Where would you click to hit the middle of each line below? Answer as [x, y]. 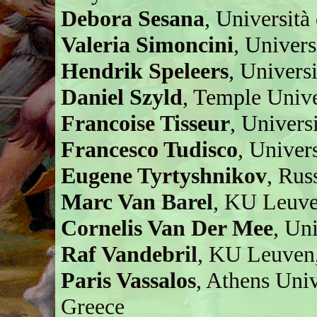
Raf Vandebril [129, 254]
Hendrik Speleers [145, 70]
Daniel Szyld [122, 97]
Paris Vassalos [129, 280]
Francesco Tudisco [150, 149]
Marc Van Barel [137, 201]
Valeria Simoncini [148, 44]
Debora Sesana [133, 18]
